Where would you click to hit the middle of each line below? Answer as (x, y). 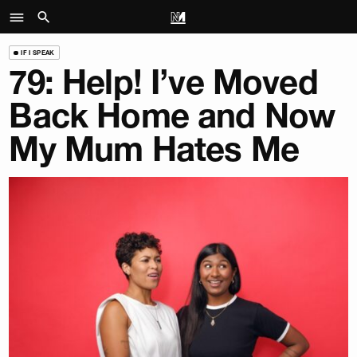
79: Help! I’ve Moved (163, 82)
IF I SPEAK (38, 52)
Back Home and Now (172, 116)
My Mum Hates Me (154, 149)
